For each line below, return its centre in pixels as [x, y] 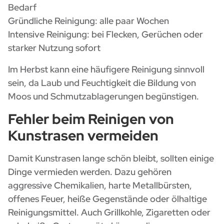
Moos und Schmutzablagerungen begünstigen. [103, 96]
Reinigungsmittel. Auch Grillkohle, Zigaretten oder [109, 212]
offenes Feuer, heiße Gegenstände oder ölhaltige [107, 199]
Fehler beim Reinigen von [91, 119]
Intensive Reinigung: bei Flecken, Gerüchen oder [105, 34]
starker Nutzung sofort [54, 48]
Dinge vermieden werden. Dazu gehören [90, 172]
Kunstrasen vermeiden [83, 136]
